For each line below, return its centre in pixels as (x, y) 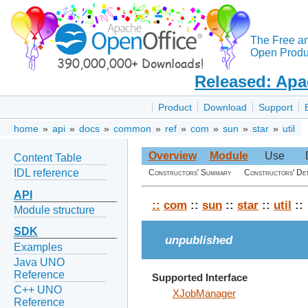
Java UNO (39, 262)
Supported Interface (200, 277)
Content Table (48, 157)
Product (175, 108)
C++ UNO (38, 290)
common (132, 129)
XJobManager (204, 293)
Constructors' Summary (189, 173)
